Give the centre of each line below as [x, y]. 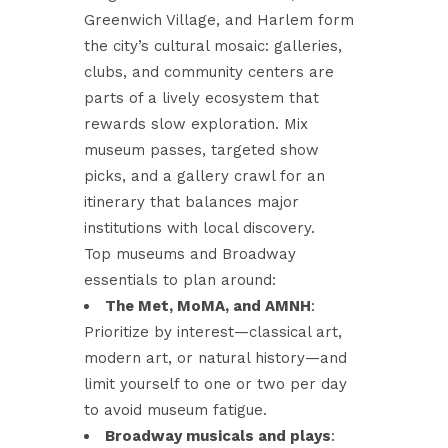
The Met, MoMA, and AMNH [208, 306]
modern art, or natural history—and [215, 358]
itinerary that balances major [191, 202]
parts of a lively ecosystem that [201, 98]
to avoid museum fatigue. [175, 410]
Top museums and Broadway [190, 254]
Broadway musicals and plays [218, 436]
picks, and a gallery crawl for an [204, 176]
